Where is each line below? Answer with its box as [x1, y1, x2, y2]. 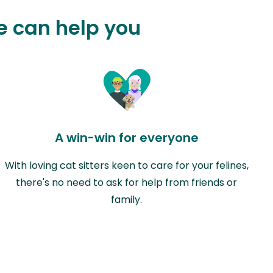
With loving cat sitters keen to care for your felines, [4, 158, 249, 172]
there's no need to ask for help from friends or [16, 175, 238, 190]
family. [111, 192, 143, 207]
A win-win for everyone [54, 129, 199, 146]
